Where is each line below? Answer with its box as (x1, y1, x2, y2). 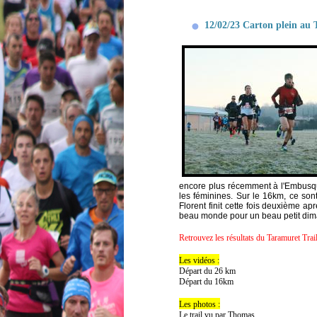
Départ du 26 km (179, 265, 236, 276)
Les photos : (179, 299, 220, 309)
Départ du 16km (179, 276, 234, 287)
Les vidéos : (179, 255, 219, 265)
